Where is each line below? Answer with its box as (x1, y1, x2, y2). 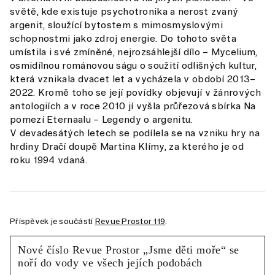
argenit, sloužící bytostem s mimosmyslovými (10, 20, 223, 30)
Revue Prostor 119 (95, 217, 166, 225)
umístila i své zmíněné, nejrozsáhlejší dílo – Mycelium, (10, 47, 258, 57)
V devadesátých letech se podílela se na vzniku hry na (10, 128, 260, 138)
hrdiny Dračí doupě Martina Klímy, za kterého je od (10, 141, 244, 152)
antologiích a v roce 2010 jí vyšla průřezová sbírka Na (10, 101, 256, 111)
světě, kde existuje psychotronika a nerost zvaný (10, 6, 239, 17)
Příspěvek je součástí (10, 217, 95, 225)
